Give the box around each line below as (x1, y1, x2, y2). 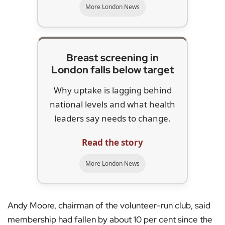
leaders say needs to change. (54, 113, 171, 125)
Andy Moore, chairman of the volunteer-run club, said (8, 200, 210, 211)
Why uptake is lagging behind (53, 84, 172, 96)
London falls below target (51, 63, 174, 77)
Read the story (82, 137, 143, 149)
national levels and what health (50, 98, 175, 110)
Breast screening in (66, 51, 159, 65)
